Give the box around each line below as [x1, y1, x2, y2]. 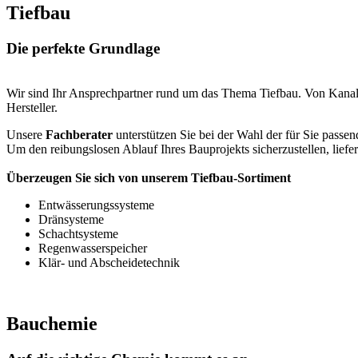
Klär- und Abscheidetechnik [38, 256, 180, 270]
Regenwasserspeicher [38, 241, 147, 256]
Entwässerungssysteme [38, 198, 154, 213]
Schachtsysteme [38, 227, 118, 241]
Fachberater [46, 128, 116, 142]
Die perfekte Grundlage [6, 39, 160, 57]
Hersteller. [6, 101, 58, 115]
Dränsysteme [38, 213, 104, 227]
